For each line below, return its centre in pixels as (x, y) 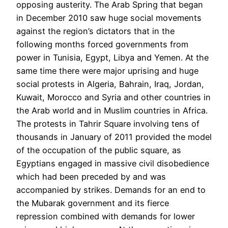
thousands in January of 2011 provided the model (114, 137)
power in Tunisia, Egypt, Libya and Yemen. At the (112, 58)
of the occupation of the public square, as (99, 150)
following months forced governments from (102, 45)
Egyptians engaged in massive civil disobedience (113, 164)
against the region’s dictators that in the (95, 31)
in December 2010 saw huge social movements (109, 18)
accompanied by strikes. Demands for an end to (111, 190)
